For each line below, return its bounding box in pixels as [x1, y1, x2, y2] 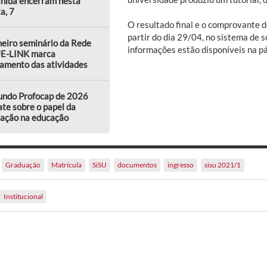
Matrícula [51, 160, 82, 169]
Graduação [5, 160, 41, 169]
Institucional [4, 191, 43, 201]
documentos [117, 160, 157, 169]
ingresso [167, 160, 194, 169]
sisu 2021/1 [204, 160, 241, 169]
